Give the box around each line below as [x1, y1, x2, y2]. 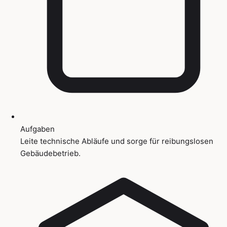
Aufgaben [20, 124, 55, 134]
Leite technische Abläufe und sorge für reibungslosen [20, 136, 213, 146]
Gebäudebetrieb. [20, 148, 81, 158]
